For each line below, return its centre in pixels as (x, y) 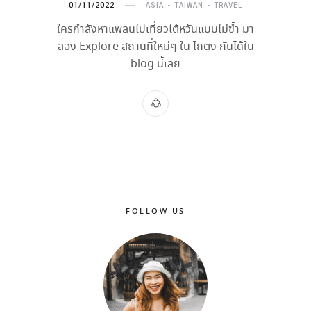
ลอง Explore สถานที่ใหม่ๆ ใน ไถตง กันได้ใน (155, 47)
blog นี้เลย (155, 65)
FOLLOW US (155, 212)
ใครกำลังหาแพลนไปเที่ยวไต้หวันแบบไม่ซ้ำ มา (155, 30)
